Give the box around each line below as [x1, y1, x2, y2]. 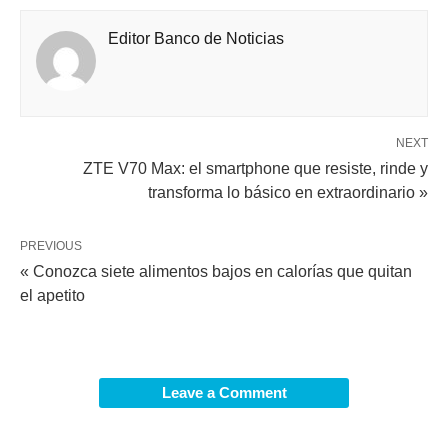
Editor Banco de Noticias [108, 30, 284, 48]
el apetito [20, 287, 85, 305]
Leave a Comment [161, 384, 287, 402]
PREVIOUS [20, 239, 82, 254]
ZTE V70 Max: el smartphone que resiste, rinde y [83, 160, 428, 178]
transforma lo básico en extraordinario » [148, 184, 428, 202]
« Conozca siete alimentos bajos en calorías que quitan [20, 263, 412, 281]
